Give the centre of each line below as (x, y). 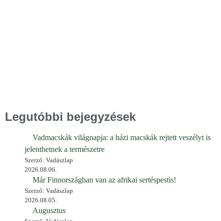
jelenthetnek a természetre (65, 149)
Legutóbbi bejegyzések (70, 116)
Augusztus (49, 210)
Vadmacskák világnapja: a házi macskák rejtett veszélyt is (122, 137)
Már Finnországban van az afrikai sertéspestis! (104, 180)
